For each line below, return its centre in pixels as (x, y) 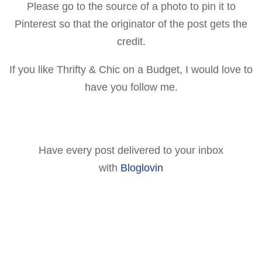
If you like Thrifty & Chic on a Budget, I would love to (131, 69)
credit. (131, 41)
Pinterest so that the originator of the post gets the (131, 24)
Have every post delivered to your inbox (131, 150)
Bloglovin (142, 168)
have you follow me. (131, 87)
